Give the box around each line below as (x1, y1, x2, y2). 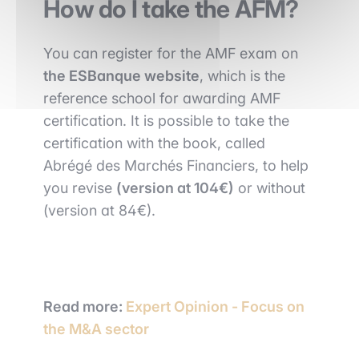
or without (234, 179, 305, 196)
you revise (43, 179, 116, 196)
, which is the (200, 67, 285, 84)
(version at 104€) (116, 179, 234, 196)
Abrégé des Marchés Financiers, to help (43, 157, 309, 174)
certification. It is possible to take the (43, 112, 289, 129)
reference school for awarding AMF (43, 90, 280, 107)
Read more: (43, 298, 126, 315)
